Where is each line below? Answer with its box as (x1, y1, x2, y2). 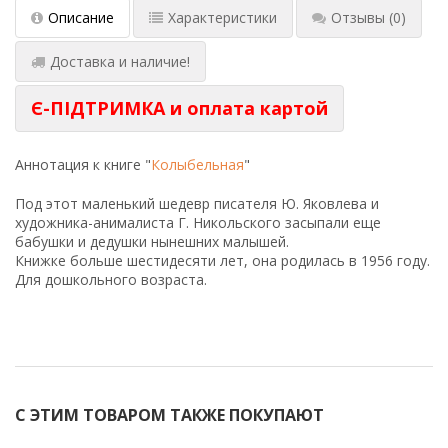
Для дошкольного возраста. (15, 270, 207, 290)
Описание (48, 8, 114, 28)
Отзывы (331, 8, 385, 28)
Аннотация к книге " (15, 155, 151, 175)
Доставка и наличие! (50, 52, 190, 72)
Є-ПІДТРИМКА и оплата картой (31, 96, 328, 121)
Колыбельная (151, 155, 244, 175)
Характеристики (168, 8, 277, 28)
